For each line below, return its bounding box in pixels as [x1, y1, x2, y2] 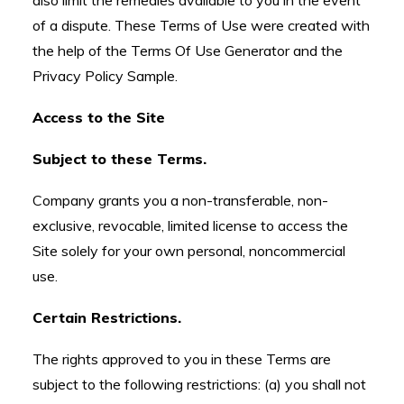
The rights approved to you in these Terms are [32, 350, 331, 368]
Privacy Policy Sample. [32, 67, 178, 85]
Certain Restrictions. [32, 308, 181, 326]
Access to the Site [32, 108, 165, 126]
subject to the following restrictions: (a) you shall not [32, 375, 366, 393]
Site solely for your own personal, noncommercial [32, 242, 345, 260]
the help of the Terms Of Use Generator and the [32, 41, 343, 60]
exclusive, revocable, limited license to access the [32, 216, 348, 234]
